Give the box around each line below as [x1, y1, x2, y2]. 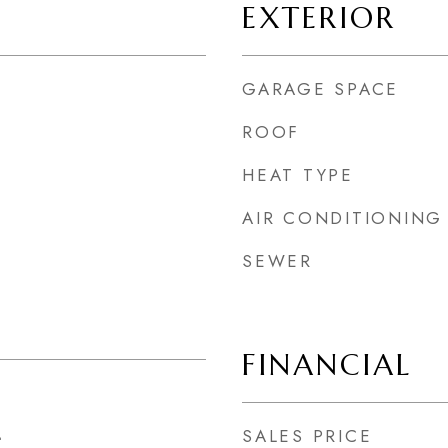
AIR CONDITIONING [242, 206, 443, 230]
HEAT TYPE [242, 163, 354, 187]
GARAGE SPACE [242, 77, 399, 101]
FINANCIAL [242, 347, 412, 383]
